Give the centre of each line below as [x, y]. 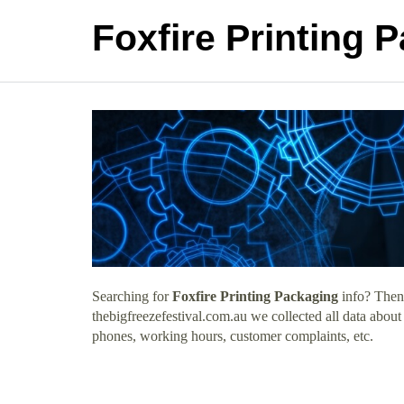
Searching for [132, 296]
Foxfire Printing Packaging [255, 296]
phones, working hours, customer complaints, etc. [233, 335]
